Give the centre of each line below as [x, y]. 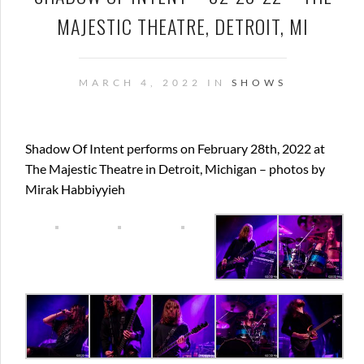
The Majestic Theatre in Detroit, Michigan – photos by [175, 169]
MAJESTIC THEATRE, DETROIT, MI [183, 26]
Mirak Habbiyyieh [75, 189]
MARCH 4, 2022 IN [155, 82]
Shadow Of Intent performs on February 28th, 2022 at [175, 148]
